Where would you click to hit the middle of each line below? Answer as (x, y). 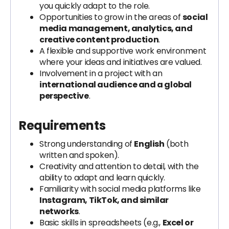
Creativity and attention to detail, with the (119, 166)
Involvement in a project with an (101, 73)
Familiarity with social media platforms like (120, 189)
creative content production (99, 40)
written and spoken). (79, 155)
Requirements (62, 125)
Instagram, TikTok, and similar (104, 200)
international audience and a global (116, 85)
